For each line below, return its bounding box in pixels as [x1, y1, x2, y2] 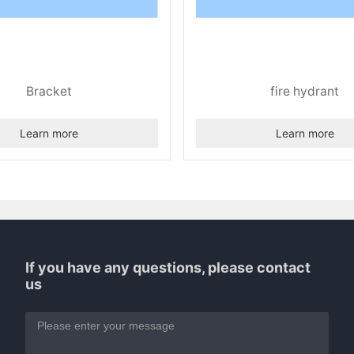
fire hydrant [270, 83, 340, 99]
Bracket [26, 83, 73, 99]
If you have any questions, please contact [25, 258, 311, 276]
